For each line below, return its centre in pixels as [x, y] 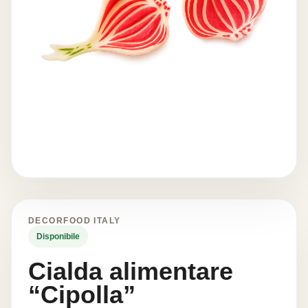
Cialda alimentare [131, 271]
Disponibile [58, 236]
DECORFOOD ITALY [75, 220]
